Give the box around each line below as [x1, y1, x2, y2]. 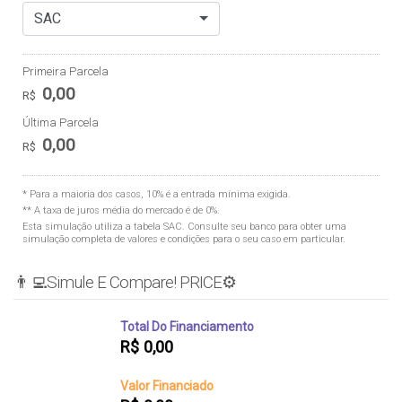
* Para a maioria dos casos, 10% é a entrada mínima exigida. [22, 188, 291, 200]
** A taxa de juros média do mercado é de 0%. [22, 204, 220, 216]
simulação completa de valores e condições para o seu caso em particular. [22, 232, 345, 245]
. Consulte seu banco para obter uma [182, 220, 346, 232]
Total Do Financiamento [120, 319, 254, 334]
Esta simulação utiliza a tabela [22, 220, 163, 232]
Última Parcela [22, 115, 99, 129]
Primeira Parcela [22, 64, 109, 78]
